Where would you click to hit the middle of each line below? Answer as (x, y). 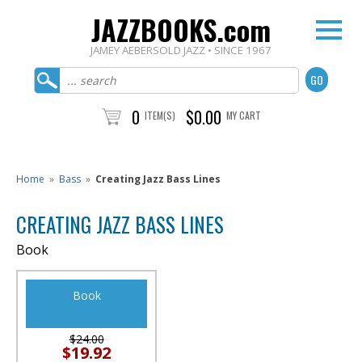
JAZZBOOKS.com (181, 29)
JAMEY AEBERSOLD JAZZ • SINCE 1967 (181, 50)
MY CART (243, 115)
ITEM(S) (160, 115)
